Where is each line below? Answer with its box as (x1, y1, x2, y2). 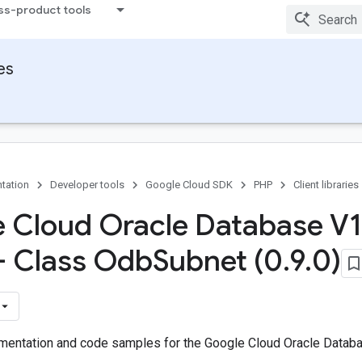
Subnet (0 (153, 242, 283, 279)
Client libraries (293, 179, 359, 191)
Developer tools (50, 179, 124, 191)
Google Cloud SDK (145, 179, 233, 191)
